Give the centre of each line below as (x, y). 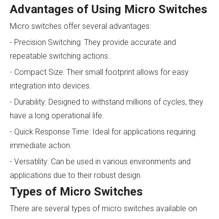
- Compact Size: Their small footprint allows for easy (99, 72)
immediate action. (41, 146)
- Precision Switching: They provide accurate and (93, 43)
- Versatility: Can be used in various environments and (100, 162)
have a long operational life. (57, 116)
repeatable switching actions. (60, 56)
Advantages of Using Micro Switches (109, 10)
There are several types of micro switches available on (103, 209)
